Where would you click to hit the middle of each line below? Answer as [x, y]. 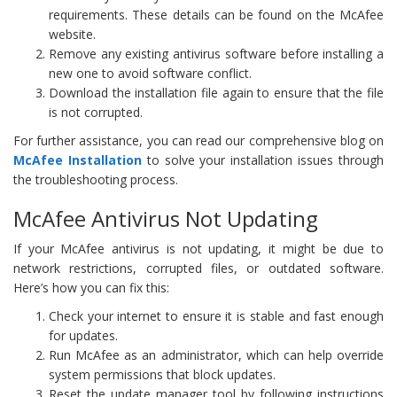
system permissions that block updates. [162, 374]
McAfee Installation [78, 160]
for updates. [83, 335]
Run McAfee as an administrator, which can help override [216, 354]
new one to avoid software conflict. [150, 73]
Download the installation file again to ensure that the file [216, 92]
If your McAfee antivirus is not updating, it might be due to [198, 248]
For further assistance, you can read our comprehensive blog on [198, 140]
